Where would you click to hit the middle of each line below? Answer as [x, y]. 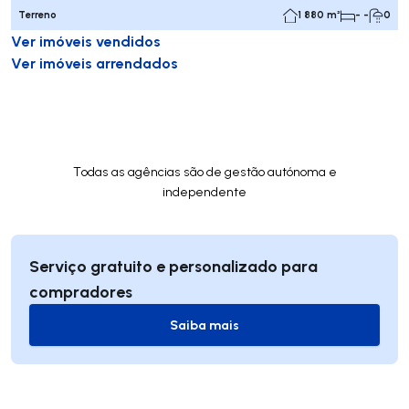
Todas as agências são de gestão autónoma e [204, 172]
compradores [81, 291]
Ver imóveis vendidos [86, 41]
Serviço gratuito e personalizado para [173, 266]
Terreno [37, 15]
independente [204, 192]
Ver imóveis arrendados [94, 63]
